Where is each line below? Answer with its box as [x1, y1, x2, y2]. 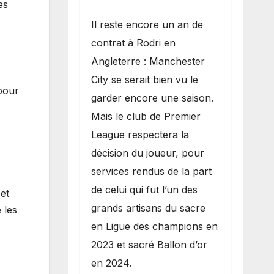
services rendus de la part [91, 165, 212, 177]
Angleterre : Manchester [91, 54, 205, 67]
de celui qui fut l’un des [91, 183, 198, 196]
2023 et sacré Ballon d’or [91, 238, 207, 251]
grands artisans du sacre [91, 201, 206, 214]
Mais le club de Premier [91, 109, 201, 122]
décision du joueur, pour [91, 146, 204, 159]
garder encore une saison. [91, 91, 213, 104]
